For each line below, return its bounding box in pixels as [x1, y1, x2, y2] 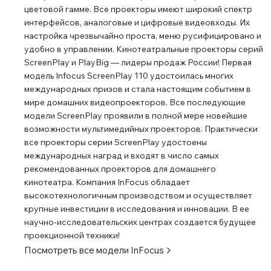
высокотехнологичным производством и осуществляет [24, 190, 252, 201]
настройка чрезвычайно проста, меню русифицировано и [24, 30, 261, 41]
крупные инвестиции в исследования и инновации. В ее [24, 203, 249, 214]
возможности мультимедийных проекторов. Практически [24, 123, 258, 134]
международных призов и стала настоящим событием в [24, 83, 251, 94]
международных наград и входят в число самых [24, 150, 219, 161]
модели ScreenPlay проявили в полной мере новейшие [24, 110, 247, 121]
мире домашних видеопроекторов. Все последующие [24, 97, 246, 108]
